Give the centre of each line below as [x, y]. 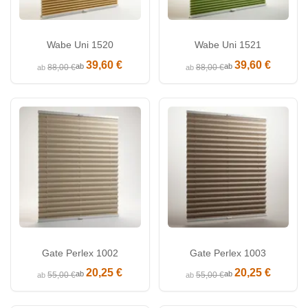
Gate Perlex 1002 [80, 253]
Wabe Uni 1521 [228, 45]
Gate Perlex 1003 [228, 253]
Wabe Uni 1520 [80, 45]
